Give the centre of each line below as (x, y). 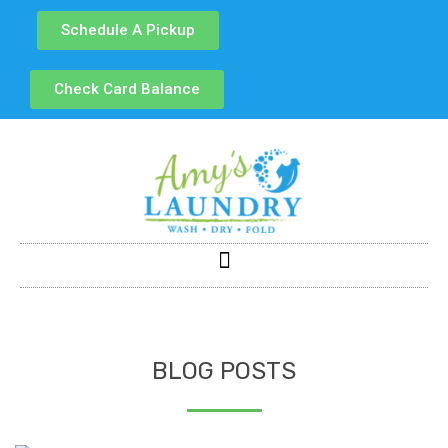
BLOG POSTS (224, 371)
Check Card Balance (127, 89)
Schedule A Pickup (128, 30)
